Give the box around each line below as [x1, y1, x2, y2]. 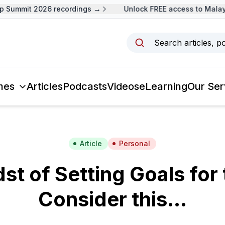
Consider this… [38, 187, 187, 211]
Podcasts [62, 80, 107, 92]
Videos [106, 80, 139, 92]
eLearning [139, 80, 187, 92]
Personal [119, 139, 150, 148]
